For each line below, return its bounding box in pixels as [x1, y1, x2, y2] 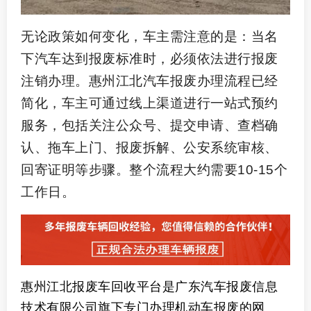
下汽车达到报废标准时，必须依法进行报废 [21, 51, 278, 66]
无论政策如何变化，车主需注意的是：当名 [21, 28, 278, 44]
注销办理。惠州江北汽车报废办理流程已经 [21, 73, 278, 88]
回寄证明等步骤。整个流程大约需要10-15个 [21, 162, 287, 177]
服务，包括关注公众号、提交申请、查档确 [21, 117, 278, 133]
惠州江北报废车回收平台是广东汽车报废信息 [21, 280, 278, 294]
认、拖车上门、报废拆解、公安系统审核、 [21, 140, 278, 155]
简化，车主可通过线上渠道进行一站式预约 [21, 95, 278, 110]
